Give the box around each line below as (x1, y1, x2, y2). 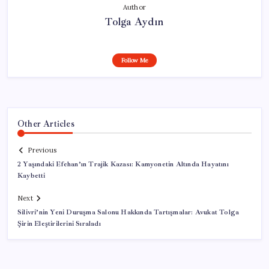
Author (122, 2, 147, 11)
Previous (28, 146, 56, 155)
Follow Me (121, 56, 148, 64)
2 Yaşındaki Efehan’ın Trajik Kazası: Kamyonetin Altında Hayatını (17, 160, 229, 169)
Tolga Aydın (105, 14, 164, 28)
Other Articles (17, 118, 74, 129)
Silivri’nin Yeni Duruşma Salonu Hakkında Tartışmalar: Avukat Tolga (17, 208, 240, 217)
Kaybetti (17, 171, 46, 181)
